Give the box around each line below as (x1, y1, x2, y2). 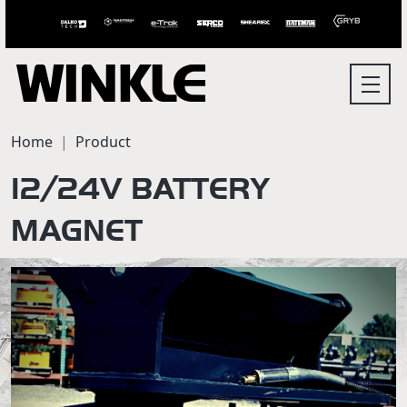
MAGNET (11, 213, 143, 247)
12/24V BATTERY (11, 171, 270, 205)
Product (75, 132, 131, 152)
